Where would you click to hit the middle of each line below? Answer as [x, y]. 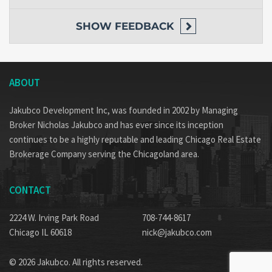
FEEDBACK [144, 26]
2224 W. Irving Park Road [54, 218]
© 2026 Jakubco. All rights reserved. [76, 262]
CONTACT [30, 190]
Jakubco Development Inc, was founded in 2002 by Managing [124, 110]
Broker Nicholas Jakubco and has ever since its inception [116, 125]
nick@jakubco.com [177, 233]
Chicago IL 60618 [40, 233]
